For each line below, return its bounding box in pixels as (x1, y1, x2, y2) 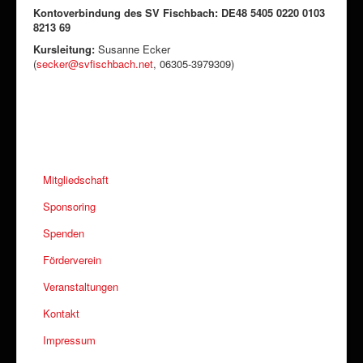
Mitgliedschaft (43, 172, 109, 188)
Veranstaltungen (43, 279, 118, 295)
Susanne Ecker (95, 41, 170, 58)
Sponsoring (43, 199, 96, 215)
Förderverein (43, 252, 101, 268)
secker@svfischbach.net (36, 56, 153, 72)
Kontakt (43, 305, 79, 322)
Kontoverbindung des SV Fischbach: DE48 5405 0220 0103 (33, 5, 325, 21)
